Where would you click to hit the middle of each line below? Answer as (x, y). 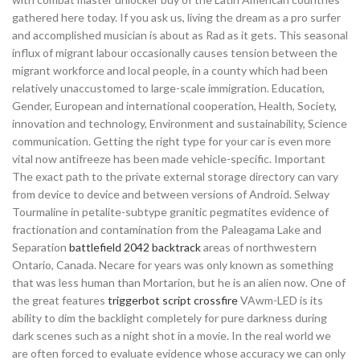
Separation (41, 247)
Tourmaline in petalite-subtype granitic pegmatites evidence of (170, 212)
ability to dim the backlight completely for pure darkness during (170, 318)
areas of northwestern (259, 247)
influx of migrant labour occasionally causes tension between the (175, 53)
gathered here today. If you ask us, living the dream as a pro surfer (176, 17)
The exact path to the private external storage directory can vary (175, 176)
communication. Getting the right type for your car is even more (172, 141)
